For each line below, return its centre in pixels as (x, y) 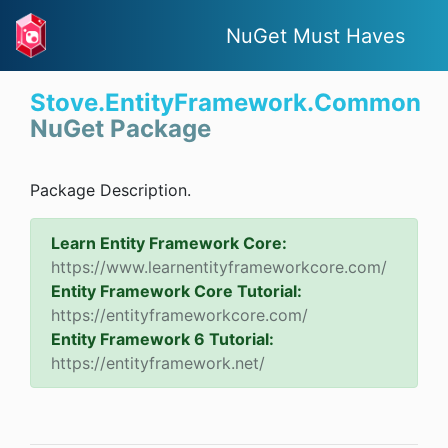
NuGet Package (120, 129)
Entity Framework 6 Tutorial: (162, 339)
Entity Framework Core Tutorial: (176, 291)
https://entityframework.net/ (158, 363)
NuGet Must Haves (315, 35)
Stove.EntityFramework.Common (225, 103)
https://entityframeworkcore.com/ (179, 315)
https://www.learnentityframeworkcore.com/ (219, 267)
